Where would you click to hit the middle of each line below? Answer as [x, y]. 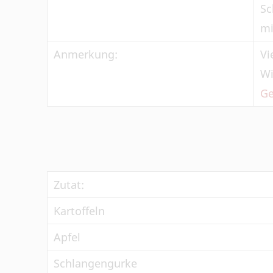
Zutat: [69, 185]
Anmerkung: [86, 54]
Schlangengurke [95, 263]
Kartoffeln [79, 211]
